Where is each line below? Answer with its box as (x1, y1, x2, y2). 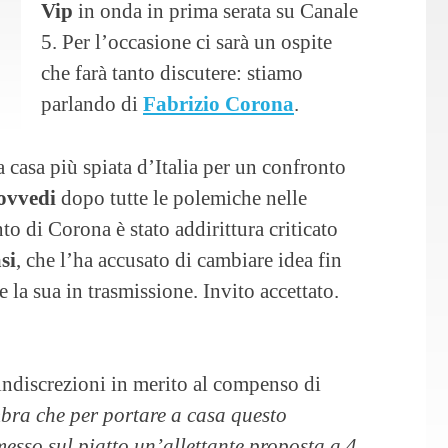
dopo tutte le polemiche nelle (56, 185, 307, 209)
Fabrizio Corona (143, 92, 294, 116)
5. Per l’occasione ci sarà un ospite (41, 30, 332, 54)
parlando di (41, 92, 143, 116)
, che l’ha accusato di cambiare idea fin (16, 247, 342, 271)
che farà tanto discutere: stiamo (41, 61, 303, 85)
